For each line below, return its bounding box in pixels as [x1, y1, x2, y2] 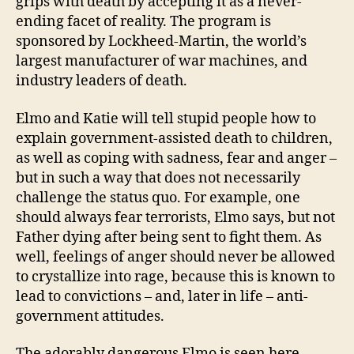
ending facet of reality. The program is [16, 13, 271, 32]
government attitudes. [16, 307, 164, 326]
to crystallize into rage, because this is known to [16, 267, 335, 286]
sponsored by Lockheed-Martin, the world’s [16, 32, 307, 51]
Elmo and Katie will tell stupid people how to [16, 109, 316, 128]
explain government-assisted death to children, [16, 129, 333, 148]
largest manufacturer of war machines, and [16, 52, 307, 71]
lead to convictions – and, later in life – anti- [16, 287, 308, 306]
